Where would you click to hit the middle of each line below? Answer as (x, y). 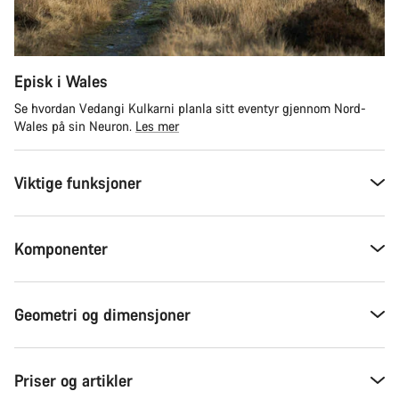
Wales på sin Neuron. (75, 126)
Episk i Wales (61, 81)
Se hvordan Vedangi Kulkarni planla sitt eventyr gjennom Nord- (190, 108)
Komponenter (61, 248)
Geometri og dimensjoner (102, 314)
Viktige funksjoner (78, 182)
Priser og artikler (73, 380)
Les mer (157, 126)
